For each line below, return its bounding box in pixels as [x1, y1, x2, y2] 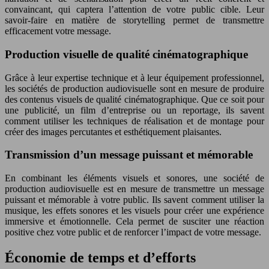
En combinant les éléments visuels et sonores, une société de [5, 173, 264, 184]
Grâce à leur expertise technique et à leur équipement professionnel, [5, 72, 264, 83]
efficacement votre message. [5, 26, 111, 37]
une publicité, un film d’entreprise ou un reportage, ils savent [5, 104, 264, 115]
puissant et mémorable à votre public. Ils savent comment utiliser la [5, 195, 264, 205]
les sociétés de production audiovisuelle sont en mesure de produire [5, 83, 264, 94]
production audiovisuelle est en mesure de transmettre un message [5, 184, 264, 195]
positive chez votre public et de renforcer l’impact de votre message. [5, 227, 261, 238]
